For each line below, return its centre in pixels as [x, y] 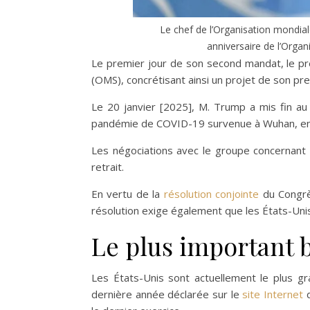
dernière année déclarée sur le [167, 294]
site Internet [273, 294]
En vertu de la [128, 194]
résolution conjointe [211, 194]
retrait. [108, 167]
